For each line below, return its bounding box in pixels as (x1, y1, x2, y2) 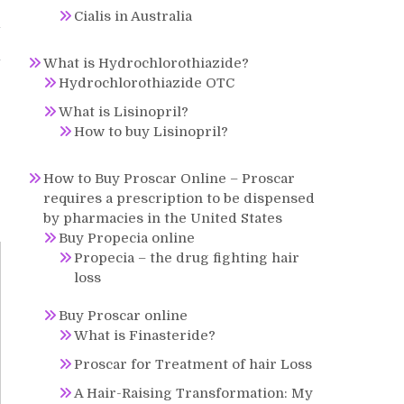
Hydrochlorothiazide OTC (59, 75, 234, 91)
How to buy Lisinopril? (74, 124, 228, 140)
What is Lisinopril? (59, 104, 188, 120)
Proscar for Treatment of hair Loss (74, 356, 312, 372)
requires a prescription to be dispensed (43, 190, 315, 207)
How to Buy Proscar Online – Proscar (43, 170, 295, 187)
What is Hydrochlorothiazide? (43, 55, 249, 71)
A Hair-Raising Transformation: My (74, 385, 313, 401)
